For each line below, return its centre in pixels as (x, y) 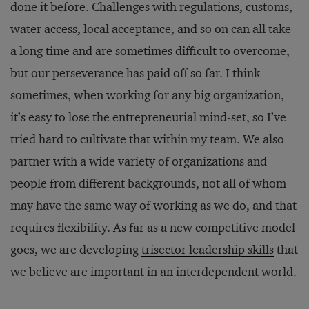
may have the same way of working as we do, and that (153, 206)
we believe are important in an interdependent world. (153, 272)
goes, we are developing (76, 250)
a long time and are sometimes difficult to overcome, (150, 51)
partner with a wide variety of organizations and (139, 162)
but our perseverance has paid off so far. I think (135, 73)
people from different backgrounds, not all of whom (148, 184)
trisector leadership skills (208, 250)
